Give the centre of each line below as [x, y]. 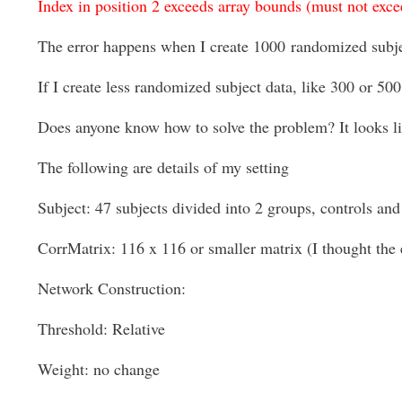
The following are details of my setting [163, 167]
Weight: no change [99, 368]
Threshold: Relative [101, 328]
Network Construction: [112, 288]
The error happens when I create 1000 [164, 46]
